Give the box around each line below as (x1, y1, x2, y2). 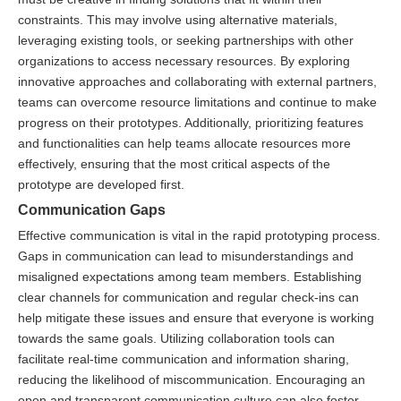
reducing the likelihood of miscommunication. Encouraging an (18, 371, 365, 387)
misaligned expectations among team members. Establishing (18, 269, 362, 284)
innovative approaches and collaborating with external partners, (18, 73, 377, 89)
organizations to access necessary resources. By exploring (18, 53, 350, 68)
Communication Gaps (18, 200, 166, 218)
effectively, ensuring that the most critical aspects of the (18, 156, 330, 171)
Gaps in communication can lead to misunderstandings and (18, 248, 354, 263)
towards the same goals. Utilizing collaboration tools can (18, 330, 335, 346)
